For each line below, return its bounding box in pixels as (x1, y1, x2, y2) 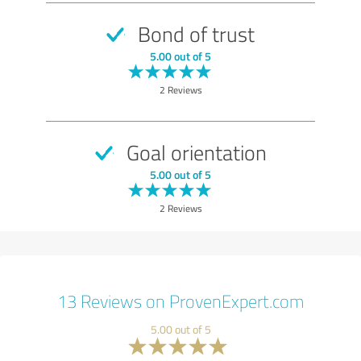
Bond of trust (133, 19, 255, 48)
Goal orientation (121, 137, 267, 167)
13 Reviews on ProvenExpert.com (57, 288, 304, 313)
